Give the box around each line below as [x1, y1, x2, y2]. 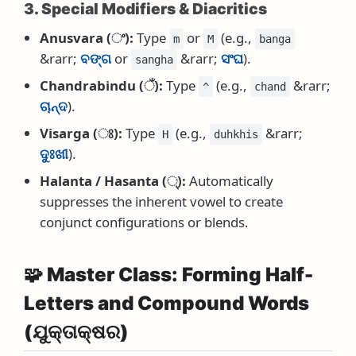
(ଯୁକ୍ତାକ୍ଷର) [24, 320, 129, 343]
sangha [135, 53, 173, 66]
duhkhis [214, 128, 258, 141]
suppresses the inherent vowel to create [40, 192, 283, 211]
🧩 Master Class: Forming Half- [24, 263, 313, 286]
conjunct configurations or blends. [40, 213, 249, 231]
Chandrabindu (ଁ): [40, 76, 163, 95]
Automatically [186, 172, 273, 190]
